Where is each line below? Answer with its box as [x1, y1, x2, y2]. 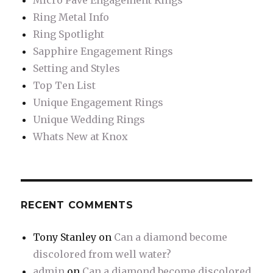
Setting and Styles [33, 62, 121, 75]
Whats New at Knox [33, 130, 129, 143]
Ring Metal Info [33, 11, 110, 24]
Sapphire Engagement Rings [33, 45, 174, 58]
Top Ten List [33, 79, 96, 92]
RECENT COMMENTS [21, 199, 133, 211]
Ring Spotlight [33, 28, 105, 41]
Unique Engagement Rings [33, 96, 164, 109]
